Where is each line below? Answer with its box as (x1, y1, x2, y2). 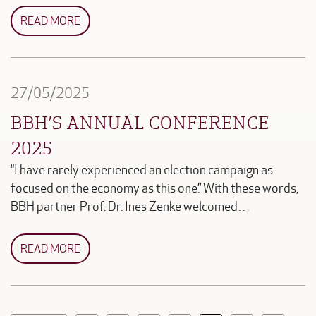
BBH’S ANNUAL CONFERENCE (11, 109, 269, 134)
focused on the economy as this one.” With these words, (11, 181, 298, 196)
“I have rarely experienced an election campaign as (11, 162, 273, 178)
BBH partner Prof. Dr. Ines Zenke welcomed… (11, 199, 250, 214)
